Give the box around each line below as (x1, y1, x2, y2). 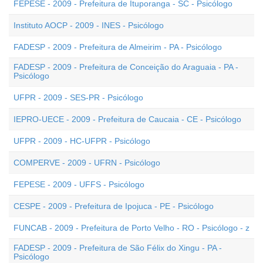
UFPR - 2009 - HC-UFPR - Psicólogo (14, 136, 150, 146)
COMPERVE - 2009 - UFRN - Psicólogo (14, 158, 160, 167)
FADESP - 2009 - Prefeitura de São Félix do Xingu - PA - (14, 243, 222, 252)
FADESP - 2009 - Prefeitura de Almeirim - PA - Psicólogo (14, 42, 222, 52)
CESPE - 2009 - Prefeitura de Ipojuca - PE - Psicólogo (14, 201, 214, 211)
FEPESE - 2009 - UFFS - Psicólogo (14, 180, 144, 189)
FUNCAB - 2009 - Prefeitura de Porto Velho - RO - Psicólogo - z (14, 223, 249, 232)
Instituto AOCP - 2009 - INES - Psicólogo (14, 21, 164, 30)
